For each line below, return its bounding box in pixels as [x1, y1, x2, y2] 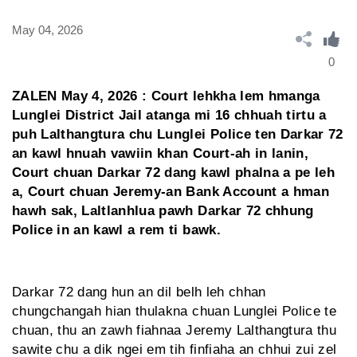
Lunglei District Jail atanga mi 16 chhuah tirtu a [12, 107, 327, 123]
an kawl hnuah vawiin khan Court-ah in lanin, [12, 145, 308, 161]
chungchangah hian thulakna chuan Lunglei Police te [12, 303, 336, 319]
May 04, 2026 [12, 23, 83, 37]
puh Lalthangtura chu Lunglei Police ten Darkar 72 [12, 126, 343, 142]
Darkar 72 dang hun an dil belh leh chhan [12, 284, 266, 300]
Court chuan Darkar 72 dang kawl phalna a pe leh [12, 164, 335, 180]
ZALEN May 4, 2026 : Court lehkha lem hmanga [12, 88, 320, 104]
